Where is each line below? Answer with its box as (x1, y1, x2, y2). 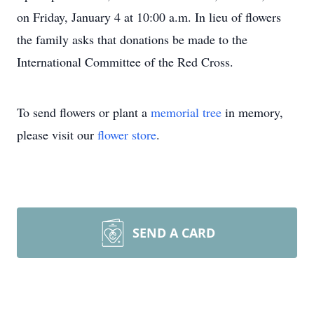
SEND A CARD (132, 224, 215, 241)
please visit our (17, 126, 97, 143)
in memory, (221, 104, 283, 121)
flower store (97, 126, 156, 143)
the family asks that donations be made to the (17, 31, 247, 48)
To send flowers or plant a (17, 104, 151, 121)
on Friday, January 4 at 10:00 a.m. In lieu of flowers (17, 8, 281, 25)
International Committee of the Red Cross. (17, 53, 233, 70)
